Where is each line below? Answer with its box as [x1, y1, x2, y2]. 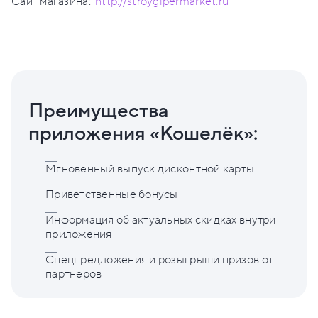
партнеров [45, 266, 102, 283]
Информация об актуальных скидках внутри [45, 212, 276, 229]
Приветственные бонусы [45, 187, 178, 203]
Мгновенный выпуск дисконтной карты [45, 161, 255, 177]
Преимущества [28, 98, 169, 125]
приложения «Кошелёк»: [28, 121, 258, 148]
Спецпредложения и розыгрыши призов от [45, 252, 274, 268]
